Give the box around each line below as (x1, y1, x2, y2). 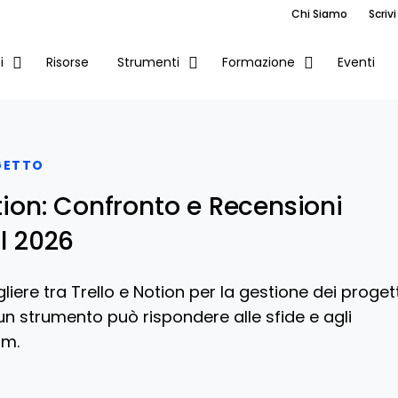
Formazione (221, 55, 295, 69)
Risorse (45, 54, 89, 69)
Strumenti (116, 55, 179, 69)
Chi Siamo (291, 8, 347, 20)
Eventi (337, 54, 375, 69)
